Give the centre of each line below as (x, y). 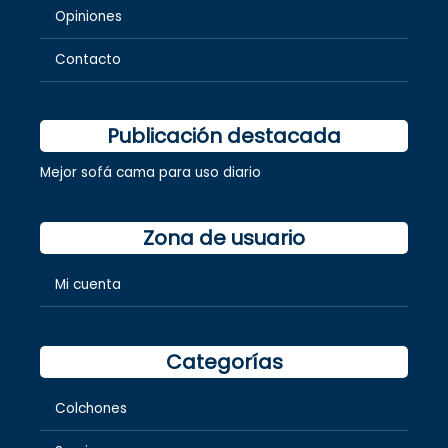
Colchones (91, 408)
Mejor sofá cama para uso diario (150, 172)
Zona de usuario (224, 238)
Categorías (224, 361)
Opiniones (88, 16)
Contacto (88, 59)
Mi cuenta (88, 285)
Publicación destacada (224, 135)
